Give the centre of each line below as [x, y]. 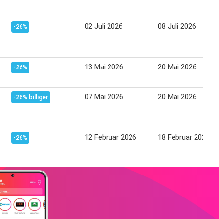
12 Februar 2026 [110, 137]
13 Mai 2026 [104, 67]
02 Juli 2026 [104, 26]
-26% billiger [31, 97]
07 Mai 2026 [104, 97]
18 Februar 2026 [184, 137]
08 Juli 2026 [177, 26]
